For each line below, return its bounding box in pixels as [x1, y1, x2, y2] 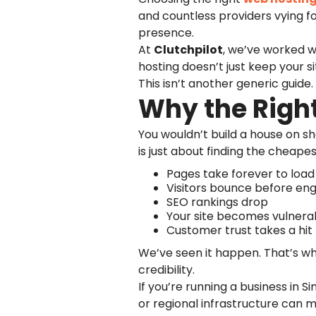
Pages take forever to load [166, 166, 315, 182]
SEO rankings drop [166, 194, 268, 210]
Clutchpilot [154, 42, 223, 58]
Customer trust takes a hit [166, 222, 312, 238]
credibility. [138, 262, 195, 278]
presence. [138, 25, 194, 41]
